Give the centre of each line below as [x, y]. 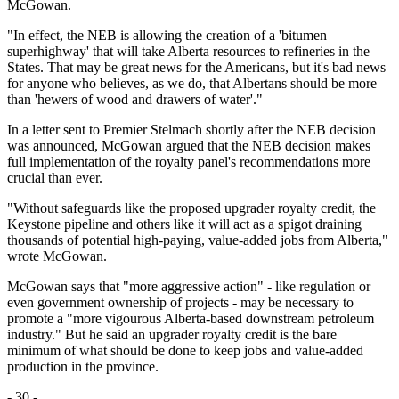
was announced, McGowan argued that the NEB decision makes [189, 145]
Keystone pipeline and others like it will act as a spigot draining [184, 224]
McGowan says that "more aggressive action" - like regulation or [189, 286]
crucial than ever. [55, 177]
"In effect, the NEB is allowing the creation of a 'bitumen [167, 35]
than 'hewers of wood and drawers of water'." [135, 99]
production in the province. [83, 366]
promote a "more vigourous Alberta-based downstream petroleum [191, 318]
